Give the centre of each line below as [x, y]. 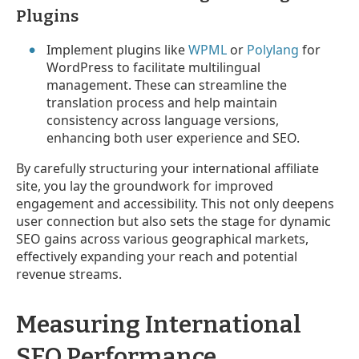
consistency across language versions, [163, 120]
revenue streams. [69, 274]
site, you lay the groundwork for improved [145, 186]
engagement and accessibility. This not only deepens [175, 203]
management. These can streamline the [167, 85]
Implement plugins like [118, 49]
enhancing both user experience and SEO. [173, 137]
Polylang [273, 49]
